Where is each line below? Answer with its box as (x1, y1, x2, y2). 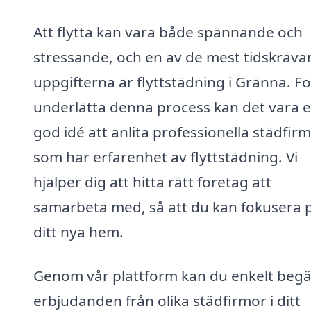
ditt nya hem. (33, 221, 124, 242)
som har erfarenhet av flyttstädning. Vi (33, 146, 298, 167)
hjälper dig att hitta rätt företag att (33, 171, 271, 192)
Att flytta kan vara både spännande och (33, 22, 303, 42)
